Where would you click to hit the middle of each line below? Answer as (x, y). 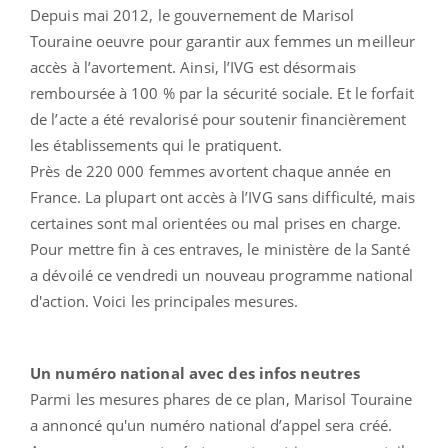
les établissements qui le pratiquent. (156, 144)
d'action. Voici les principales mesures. (164, 300)
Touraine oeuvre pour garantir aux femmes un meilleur (223, 40)
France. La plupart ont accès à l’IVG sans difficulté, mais (222, 196)
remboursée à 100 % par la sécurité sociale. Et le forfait (222, 92)
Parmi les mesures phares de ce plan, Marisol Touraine (221, 398)
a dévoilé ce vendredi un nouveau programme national (222, 274)
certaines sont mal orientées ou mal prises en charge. (216, 222)
